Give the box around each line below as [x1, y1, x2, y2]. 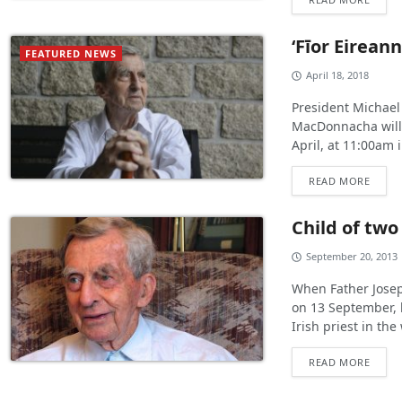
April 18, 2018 [306, 68, 370, 83]
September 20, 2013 [306, 249, 398, 264]
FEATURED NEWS [25, 47, 117, 61]
